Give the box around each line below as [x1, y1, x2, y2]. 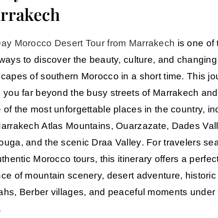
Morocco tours [33, 154, 95, 164]
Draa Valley [91, 137, 142, 148]
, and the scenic [20, 137, 92, 148]
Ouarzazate [116, 121, 166, 131]
